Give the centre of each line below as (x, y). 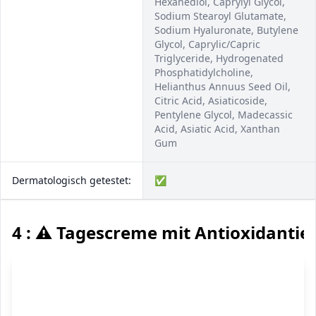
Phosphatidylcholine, (204, 72)
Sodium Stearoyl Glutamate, (220, 16)
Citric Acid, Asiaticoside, (211, 101)
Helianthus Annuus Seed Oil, (223, 86)
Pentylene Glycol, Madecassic (224, 115)
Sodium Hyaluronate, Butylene (226, 30)
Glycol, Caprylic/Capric (207, 44)
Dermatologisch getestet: (72, 180)
